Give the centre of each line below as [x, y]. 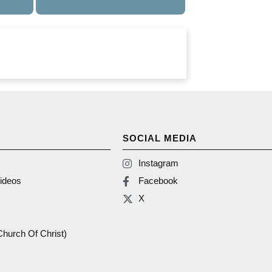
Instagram [159, 163]
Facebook [158, 181]
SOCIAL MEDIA [160, 138]
